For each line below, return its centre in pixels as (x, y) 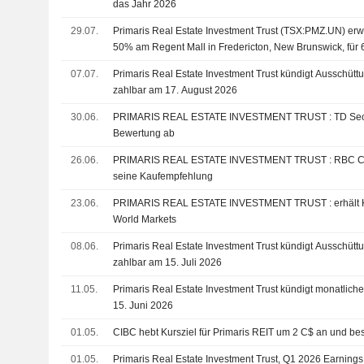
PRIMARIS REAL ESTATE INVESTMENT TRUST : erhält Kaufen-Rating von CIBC (224, 203)
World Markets (145, 219)
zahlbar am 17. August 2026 (175, 90)
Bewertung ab (144, 133)
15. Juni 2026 (143, 305)
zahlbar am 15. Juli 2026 (168, 262)
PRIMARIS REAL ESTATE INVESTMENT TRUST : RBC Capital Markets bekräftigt (224, 160)
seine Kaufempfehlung (163, 176)
